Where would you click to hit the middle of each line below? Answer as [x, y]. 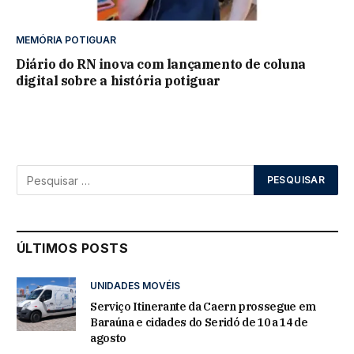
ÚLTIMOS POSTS [73, 249]
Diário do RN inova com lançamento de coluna [161, 64]
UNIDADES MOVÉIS [135, 286]
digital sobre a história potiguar [118, 81]
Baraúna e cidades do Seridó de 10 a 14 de [199, 323]
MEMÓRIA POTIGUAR [66, 40]
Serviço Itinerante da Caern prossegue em [203, 307]
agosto [108, 339]
